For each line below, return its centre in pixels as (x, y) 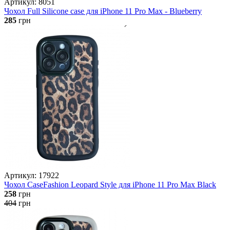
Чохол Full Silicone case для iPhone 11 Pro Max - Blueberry (103, 11)
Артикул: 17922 (32, 175)
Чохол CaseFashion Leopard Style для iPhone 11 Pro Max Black (110, 184)
